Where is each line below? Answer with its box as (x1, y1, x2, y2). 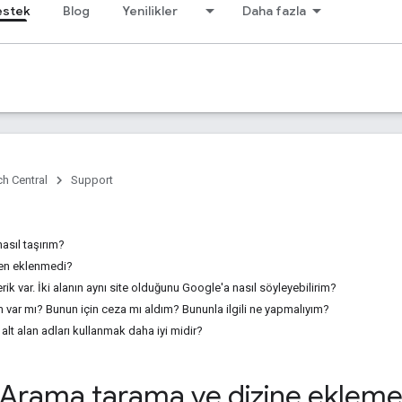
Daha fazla (242, 3, 306, 19)
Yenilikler (122, 3, 178, 19)
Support (71, 173, 113, 187)
